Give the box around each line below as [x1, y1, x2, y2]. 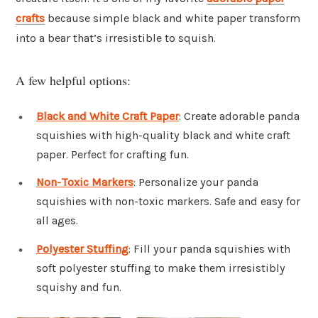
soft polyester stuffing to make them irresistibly [36, 261, 285, 275]
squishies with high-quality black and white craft [36, 128, 290, 142]
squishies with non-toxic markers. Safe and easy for [36, 194, 300, 209]
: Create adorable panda [179, 109, 300, 123]
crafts [16, 11, 45, 26]
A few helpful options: [16, 71, 131, 89]
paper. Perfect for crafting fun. [36, 147, 189, 161]
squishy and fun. [36, 280, 121, 295]
